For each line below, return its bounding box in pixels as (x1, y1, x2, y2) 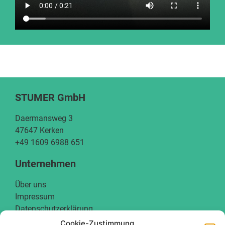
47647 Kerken (15, 125, 64, 135)
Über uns (15, 179, 46, 189)
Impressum (15, 191, 55, 201)
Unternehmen (15, 157, 76, 170)
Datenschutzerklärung (15, 203, 93, 213)
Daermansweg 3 (15, 113, 73, 123)
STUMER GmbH (15, 91, 85, 103)
